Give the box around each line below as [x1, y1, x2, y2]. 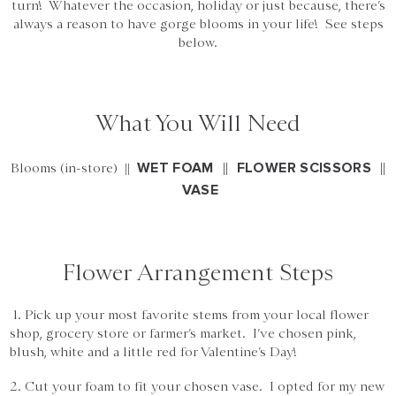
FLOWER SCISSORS [236, 159, 372, 178]
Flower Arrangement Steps [63, 258, 333, 286]
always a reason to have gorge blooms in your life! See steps [12, 15, 384, 32]
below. [179, 34, 217, 50]
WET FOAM [136, 159, 214, 178]
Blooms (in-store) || [10, 160, 137, 177]
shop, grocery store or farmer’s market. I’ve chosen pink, [10, 324, 357, 341]
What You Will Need [95, 110, 301, 137]
